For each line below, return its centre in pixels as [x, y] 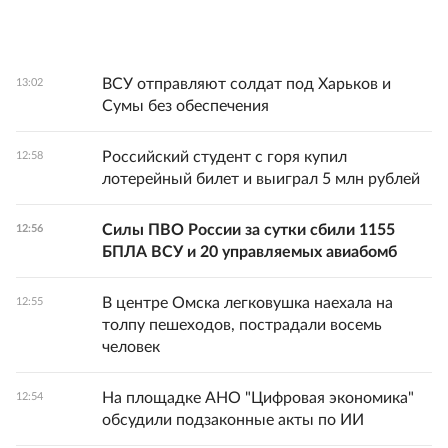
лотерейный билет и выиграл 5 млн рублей [261, 179]
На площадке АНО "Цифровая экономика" [258, 398]
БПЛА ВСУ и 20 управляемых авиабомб [249, 252]
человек [131, 347]
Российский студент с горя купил [224, 157]
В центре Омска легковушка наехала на [247, 303]
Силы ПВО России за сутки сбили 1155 [248, 230]
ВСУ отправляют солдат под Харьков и [246, 84]
